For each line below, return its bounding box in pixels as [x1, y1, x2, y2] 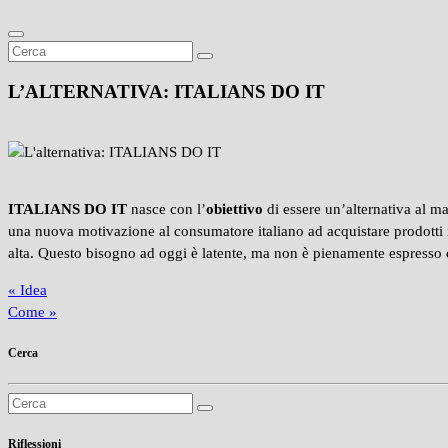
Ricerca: [7, 394, 58, 411]
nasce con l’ [127, 201, 206, 218]
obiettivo [206, 201, 263, 218]
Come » [8, 304, 57, 321]
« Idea [8, 282, 47, 299]
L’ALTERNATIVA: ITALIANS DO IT [8, 80, 325, 102]
